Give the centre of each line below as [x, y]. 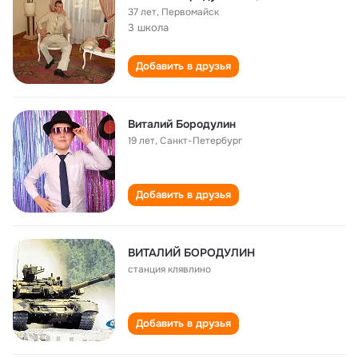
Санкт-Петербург [201, 141]
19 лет [141, 141]
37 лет [142, 12]
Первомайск [190, 12]
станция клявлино [169, 269]
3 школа [148, 28]
